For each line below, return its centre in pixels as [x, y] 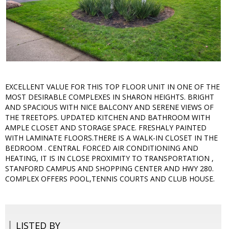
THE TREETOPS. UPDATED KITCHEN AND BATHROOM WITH [108, 118]
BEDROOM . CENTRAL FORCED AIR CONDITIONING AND [102, 148]
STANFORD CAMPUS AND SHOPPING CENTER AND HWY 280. [109, 169]
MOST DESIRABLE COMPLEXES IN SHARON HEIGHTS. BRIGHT [110, 97]
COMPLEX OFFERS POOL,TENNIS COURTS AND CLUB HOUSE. [110, 179]
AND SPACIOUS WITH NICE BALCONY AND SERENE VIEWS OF [109, 107]
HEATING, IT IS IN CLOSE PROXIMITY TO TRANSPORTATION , [109, 158]
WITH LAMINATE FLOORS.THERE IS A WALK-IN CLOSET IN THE [111, 138]
